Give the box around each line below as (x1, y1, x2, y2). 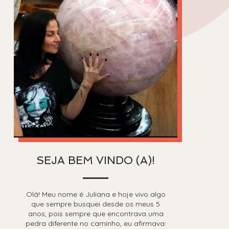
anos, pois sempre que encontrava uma (28, 209, 164, 218)
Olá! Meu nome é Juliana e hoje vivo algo (26, 189, 166, 199)
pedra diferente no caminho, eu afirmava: (25, 218, 166, 228)
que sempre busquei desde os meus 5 (31, 199, 161, 209)
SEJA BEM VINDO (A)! (36, 153, 155, 167)
